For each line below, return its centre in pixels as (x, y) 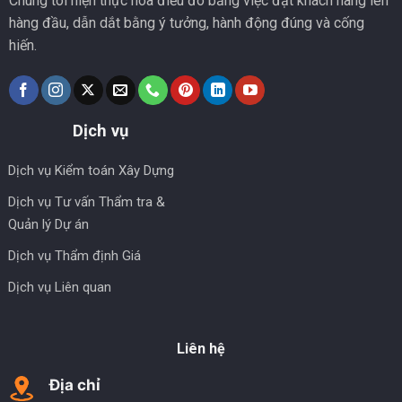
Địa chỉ (74, 385)
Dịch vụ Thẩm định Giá (75, 255)
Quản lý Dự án (49, 224)
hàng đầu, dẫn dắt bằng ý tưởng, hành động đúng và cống (186, 22)
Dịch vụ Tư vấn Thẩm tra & (87, 201)
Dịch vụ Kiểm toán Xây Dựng (92, 170)
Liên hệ (201, 348)
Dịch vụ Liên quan (60, 287)
